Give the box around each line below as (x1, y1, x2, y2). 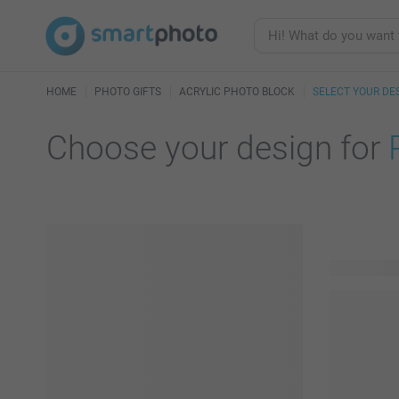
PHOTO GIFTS (94, 85, 161, 98)
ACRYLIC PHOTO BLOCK (179, 85, 295, 98)
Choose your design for (46, 129, 388, 167)
